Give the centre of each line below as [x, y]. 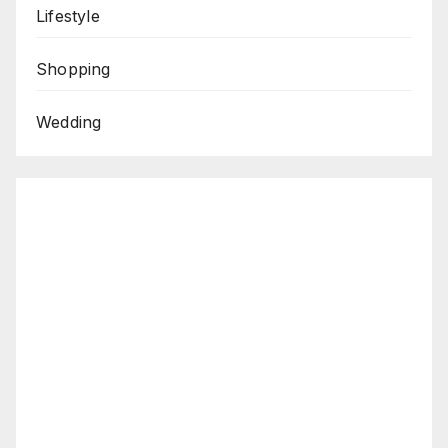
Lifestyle [68, 15]
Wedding [69, 121]
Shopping [73, 68]
